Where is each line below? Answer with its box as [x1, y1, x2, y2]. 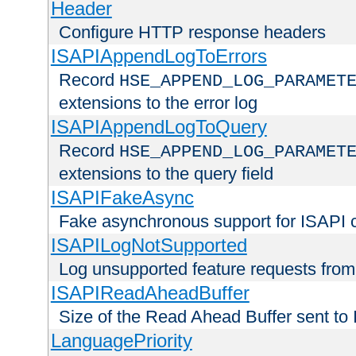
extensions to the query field [59, 164, 273, 184]
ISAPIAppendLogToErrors [50, 45, 267, 68]
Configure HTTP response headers [59, 22, 326, 43]
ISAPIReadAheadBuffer [50, 282, 250, 304]
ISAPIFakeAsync [50, 187, 194, 209]
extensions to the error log [59, 93, 257, 114]
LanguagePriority [50, 330, 192, 352]
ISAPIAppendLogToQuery [50, 116, 267, 138]
